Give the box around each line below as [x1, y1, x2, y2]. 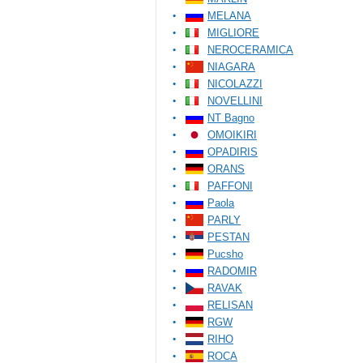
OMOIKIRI [207, 129, 257, 141]
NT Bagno [207, 112, 254, 124]
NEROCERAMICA [207, 44, 293, 56]
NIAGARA [207, 61, 255, 73]
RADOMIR [207, 265, 257, 277]
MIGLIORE [207, 27, 259, 39]
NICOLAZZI [207, 78, 263, 90]
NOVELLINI [207, 95, 263, 107]
